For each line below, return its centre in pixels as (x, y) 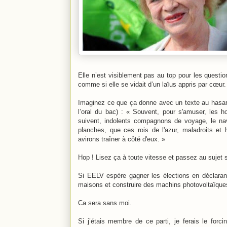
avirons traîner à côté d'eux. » (122, 139)
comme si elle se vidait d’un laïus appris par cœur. (152, 84)
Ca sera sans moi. (105, 203)
